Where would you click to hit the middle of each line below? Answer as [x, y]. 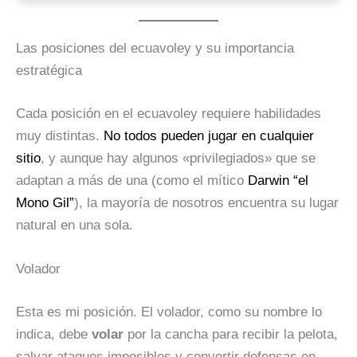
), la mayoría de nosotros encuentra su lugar [206, 202]
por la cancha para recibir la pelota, [231, 334]
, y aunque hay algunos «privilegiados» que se [178, 158]
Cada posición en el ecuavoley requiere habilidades [169, 113]
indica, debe [54, 334]
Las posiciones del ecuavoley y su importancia [155, 49]
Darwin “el [278, 180]
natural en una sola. [75, 225]
